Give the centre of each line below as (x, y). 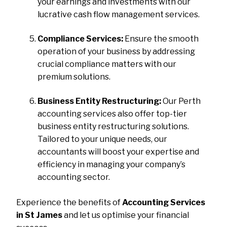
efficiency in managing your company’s (112, 164)
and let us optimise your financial (126, 215)
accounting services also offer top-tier (112, 113)
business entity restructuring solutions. (113, 126)
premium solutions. (74, 77)
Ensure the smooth (161, 39)
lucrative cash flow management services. (119, 15)
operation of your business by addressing (117, 51)
